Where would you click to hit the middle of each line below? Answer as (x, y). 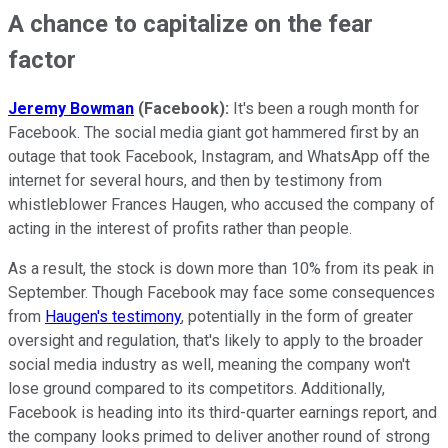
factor (42, 59)
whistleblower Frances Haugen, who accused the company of (221, 205)
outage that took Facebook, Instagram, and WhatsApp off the (219, 157)
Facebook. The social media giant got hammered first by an (213, 133)
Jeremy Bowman (71, 109)
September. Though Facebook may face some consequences (221, 293)
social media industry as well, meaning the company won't (209, 365)
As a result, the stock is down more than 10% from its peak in (221, 269)
